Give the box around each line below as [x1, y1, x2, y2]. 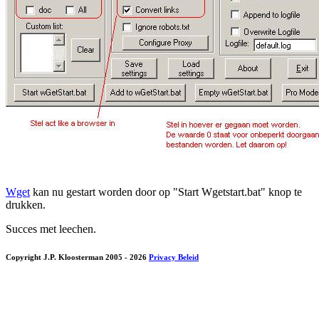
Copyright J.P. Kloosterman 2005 [6, 253, 125, 262]
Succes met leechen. [6, 222, 96, 235]
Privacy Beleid [149, 253, 199, 262]
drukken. [6, 198, 46, 211]
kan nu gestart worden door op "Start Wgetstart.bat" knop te [30, 185, 302, 198]
